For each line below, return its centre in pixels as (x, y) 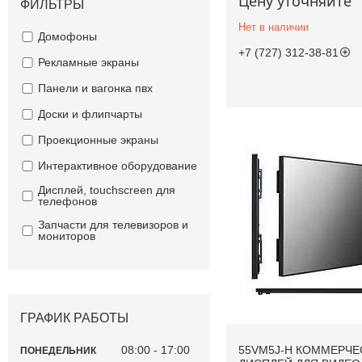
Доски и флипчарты (90, 114)
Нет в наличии (274, 27)
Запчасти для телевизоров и (113, 225)
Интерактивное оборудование (117, 166)
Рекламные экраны (88, 63)
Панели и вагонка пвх (95, 88)
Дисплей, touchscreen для (106, 190)
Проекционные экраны (98, 140)
